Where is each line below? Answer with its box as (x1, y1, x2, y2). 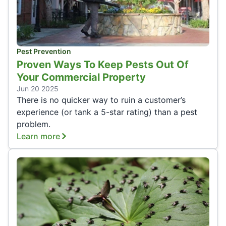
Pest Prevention (17, 47, 71, 56)
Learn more (17, 131, 60, 142)
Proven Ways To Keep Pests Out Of (17, 59, 189, 71)
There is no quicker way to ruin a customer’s (17, 95, 186, 105)
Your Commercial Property (17, 71, 146, 84)
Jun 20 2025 (17, 84, 59, 93)
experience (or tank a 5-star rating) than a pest (17, 107, 197, 118)
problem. (17, 119, 50, 130)
